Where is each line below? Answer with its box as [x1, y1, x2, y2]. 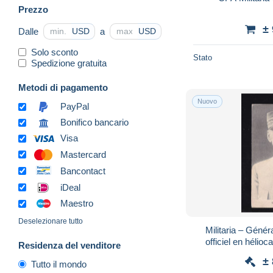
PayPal [60, 101, 89, 112]
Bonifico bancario [60, 117, 129, 128]
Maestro [60, 198, 93, 209]
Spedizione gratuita [31, 57, 107, 68]
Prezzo [18, 4, 48, 15]
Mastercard [60, 149, 106, 160]
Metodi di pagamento [18, 82, 108, 93]
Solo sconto [31, 46, 78, 57]
